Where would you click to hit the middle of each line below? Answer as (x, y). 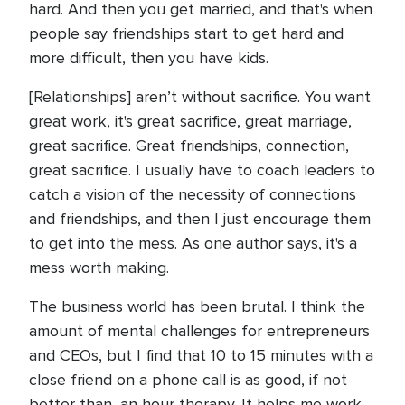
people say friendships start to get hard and (186, 33)
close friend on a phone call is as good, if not (188, 380)
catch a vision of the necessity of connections (193, 194)
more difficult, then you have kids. (151, 58)
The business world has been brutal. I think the (197, 306)
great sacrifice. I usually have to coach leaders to (202, 170)
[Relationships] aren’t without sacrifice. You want (200, 97)
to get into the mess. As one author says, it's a (193, 243)
